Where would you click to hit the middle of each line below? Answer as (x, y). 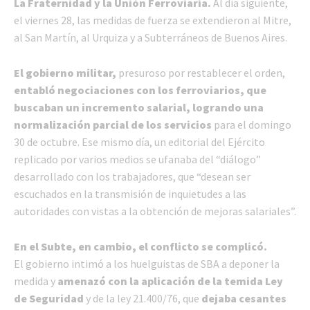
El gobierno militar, (65, 72)
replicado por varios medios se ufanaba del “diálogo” (137, 159)
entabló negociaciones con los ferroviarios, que (140, 90)
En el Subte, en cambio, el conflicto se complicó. (140, 246)
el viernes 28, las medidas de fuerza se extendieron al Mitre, (153, 20)
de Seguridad (49, 298)
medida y (36, 281)
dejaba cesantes (244, 298)
